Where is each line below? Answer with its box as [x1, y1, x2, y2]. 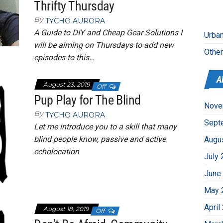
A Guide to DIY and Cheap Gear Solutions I [34, 28, 183, 38]
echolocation [34, 147, 80, 157]
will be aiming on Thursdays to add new [34, 40, 174, 50]
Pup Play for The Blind [34, 93, 141, 108]
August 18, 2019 [43, 205, 91, 213]
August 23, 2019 [43, 81, 92, 89]
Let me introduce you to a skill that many [34, 122, 177, 132]
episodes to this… [34, 53, 95, 63]
